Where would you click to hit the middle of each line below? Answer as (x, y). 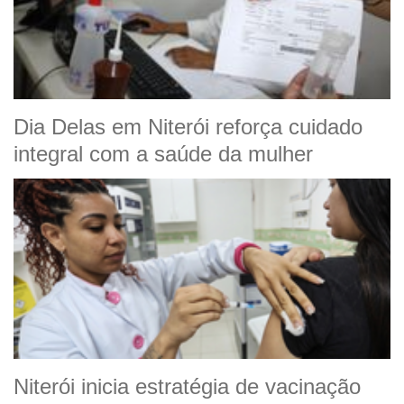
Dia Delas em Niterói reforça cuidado (188, 127)
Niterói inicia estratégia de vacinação (187, 387)
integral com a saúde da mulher (163, 154)
